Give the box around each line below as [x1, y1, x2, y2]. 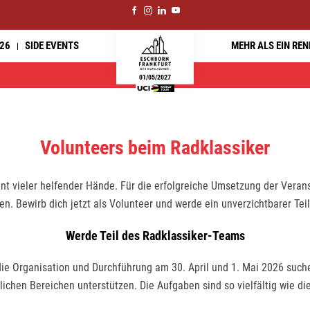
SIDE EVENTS [25, 39, 79, 52]
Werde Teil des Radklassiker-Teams [65, 228, 245, 243]
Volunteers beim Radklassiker [40, 136, 270, 159]
